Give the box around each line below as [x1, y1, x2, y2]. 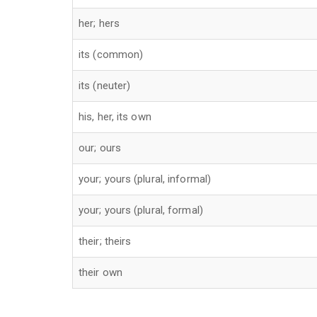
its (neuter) [79, 79, 131, 92]
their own [79, 265, 122, 279]
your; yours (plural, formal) [79, 203, 203, 217]
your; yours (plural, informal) [79, 172, 211, 185]
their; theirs [79, 234, 132, 248]
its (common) [79, 47, 144, 61]
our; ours [79, 141, 121, 154]
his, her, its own [79, 110, 151, 123]
